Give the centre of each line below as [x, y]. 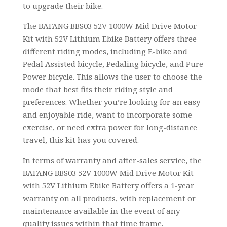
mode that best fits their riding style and [98, 89]
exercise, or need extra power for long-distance [110, 127]
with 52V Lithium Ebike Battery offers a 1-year [108, 185]
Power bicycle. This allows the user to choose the [112, 76]
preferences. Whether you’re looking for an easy [111, 102]
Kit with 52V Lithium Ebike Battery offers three [109, 38]
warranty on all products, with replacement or [109, 198]
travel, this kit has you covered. [81, 140]
